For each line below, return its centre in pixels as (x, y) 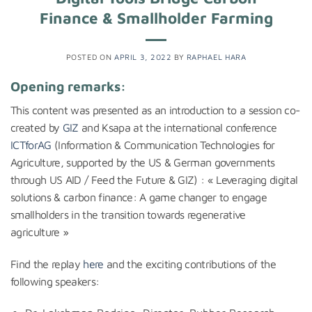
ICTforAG (31, 145)
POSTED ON (90, 57)
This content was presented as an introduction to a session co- (155, 110)
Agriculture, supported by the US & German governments (143, 162)
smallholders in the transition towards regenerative (128, 214)
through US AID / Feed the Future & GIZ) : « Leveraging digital (154, 179)
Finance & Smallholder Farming (156, 18)
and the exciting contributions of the (190, 264)
